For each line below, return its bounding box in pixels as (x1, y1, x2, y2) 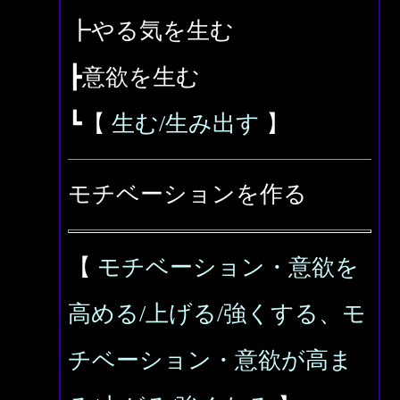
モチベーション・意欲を (97, 254, 359, 280)
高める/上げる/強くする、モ (68, 301, 366, 327)
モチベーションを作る (68, 181, 307, 207)
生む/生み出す (112, 111, 260, 137)
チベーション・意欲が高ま (68, 347, 353, 373)
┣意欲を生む (68, 64, 200, 90)
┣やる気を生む (68, 18, 234, 44)
